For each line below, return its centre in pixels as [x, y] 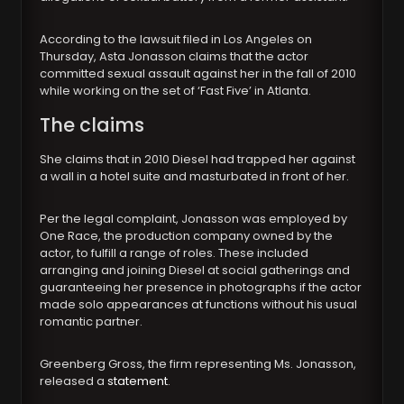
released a [74, 381]
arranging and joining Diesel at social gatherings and [195, 271]
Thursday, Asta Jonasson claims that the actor [174, 57]
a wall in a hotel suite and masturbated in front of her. [195, 177]
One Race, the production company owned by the [187, 236]
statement [138, 381]
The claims [92, 125]
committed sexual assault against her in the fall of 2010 [198, 74]
